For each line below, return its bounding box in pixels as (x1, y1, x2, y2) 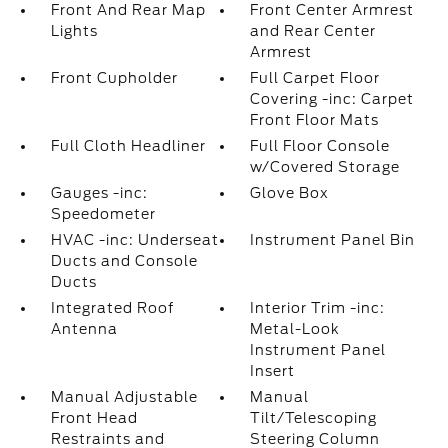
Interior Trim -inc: (250, 300, 386, 316)
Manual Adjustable (50, 389, 198, 405)
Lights (50, 23, 98, 39)
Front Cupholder (50, 70, 178, 86)
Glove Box (250, 185, 330, 201)
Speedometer (50, 206, 156, 222)
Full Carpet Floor (250, 70, 381, 86)
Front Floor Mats (250, 112, 380, 128)
